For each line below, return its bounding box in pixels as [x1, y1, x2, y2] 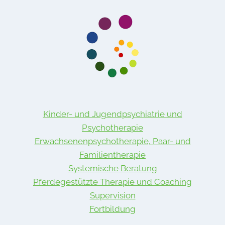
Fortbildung [89, 203, 136, 214]
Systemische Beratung [68, 163, 157, 173]
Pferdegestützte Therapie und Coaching [33, 176, 192, 187]
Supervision [89, 190, 136, 200]
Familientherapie [79, 149, 146, 160]
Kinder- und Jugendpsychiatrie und [43, 108, 182, 119]
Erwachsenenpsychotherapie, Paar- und [34, 136, 191, 146]
